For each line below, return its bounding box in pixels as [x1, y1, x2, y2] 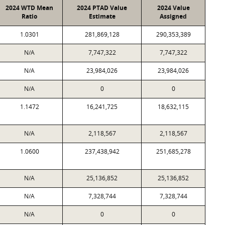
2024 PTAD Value [77, 4, 127, 12]
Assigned [160, 12, 187, 21]
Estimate [88, 12, 116, 21]
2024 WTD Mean [6, 4, 53, 12]
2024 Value [157, 4, 190, 12]
